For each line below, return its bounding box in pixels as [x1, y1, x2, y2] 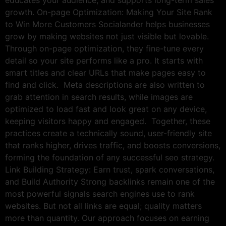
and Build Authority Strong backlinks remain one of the [5, 177, 215, 187]
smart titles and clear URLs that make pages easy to [5, 68, 206, 78]
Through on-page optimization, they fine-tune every [5, 43, 204, 54]
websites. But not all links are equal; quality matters [5, 201, 202, 211]
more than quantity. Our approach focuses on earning [5, 213, 209, 223]
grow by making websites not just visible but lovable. [5, 31, 209, 42]
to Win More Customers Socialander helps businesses [5, 19, 210, 30]
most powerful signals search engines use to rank [5, 189, 195, 199]
